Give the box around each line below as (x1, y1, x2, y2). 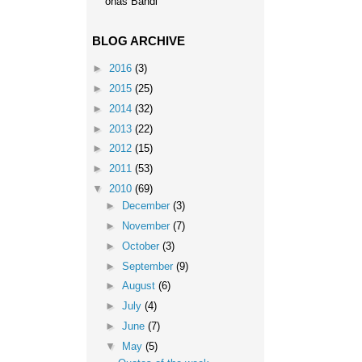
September (121, 259, 176, 272)
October (121, 239, 162, 252)
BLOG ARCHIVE (92, 34, 185, 48)
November (121, 220, 173, 232)
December (121, 200, 173, 213)
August (121, 280, 158, 293)
